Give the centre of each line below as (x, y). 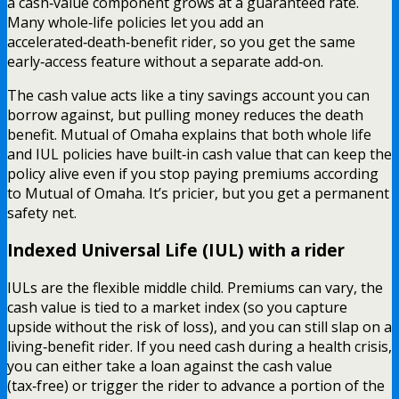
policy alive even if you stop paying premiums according (193, 173)
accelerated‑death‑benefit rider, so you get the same (181, 41)
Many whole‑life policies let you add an (135, 22)
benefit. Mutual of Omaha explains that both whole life (189, 134)
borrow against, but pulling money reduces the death (185, 114)
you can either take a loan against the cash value (170, 366)
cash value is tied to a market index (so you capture (177, 308)
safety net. (42, 212)
